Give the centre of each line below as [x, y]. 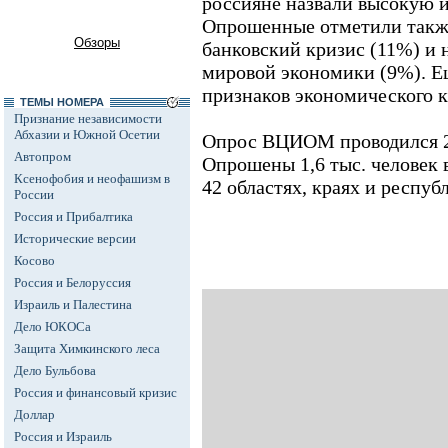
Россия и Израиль [63, 436]
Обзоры [97, 42]
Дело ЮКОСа [52, 326]
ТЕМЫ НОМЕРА [62, 102]
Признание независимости [88, 118]
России [34, 194]
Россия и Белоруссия [72, 282]
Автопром [42, 156]
